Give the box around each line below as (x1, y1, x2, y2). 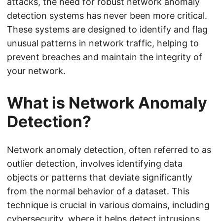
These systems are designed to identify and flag (7, 24, 208, 35)
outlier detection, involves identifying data (7, 158, 183, 169)
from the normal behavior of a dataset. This (7, 186, 189, 197)
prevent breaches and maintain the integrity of (7, 52, 202, 63)
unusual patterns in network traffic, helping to (7, 38, 199, 49)
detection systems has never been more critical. (7, 10, 207, 21)
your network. (7, 66, 66, 76)
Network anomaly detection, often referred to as (7, 145, 211, 155)
